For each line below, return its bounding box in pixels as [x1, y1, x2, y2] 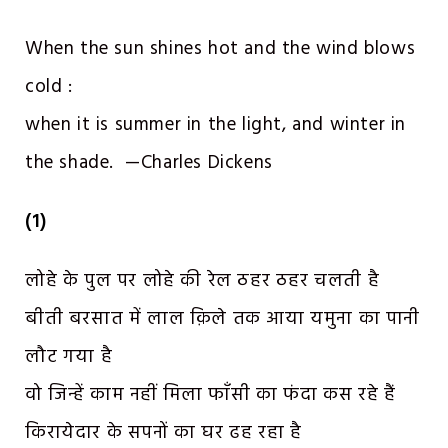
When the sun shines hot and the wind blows [25, 34, 416, 65]
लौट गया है [25, 341, 113, 372]
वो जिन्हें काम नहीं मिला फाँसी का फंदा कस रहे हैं [25, 379, 396, 410]
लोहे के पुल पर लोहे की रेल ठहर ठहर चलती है [25, 265, 380, 296]
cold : [25, 72, 73, 103]
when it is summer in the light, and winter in [25, 110, 407, 141]
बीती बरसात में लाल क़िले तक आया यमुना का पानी [25, 303, 421, 334]
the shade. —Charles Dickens [25, 148, 273, 179]
